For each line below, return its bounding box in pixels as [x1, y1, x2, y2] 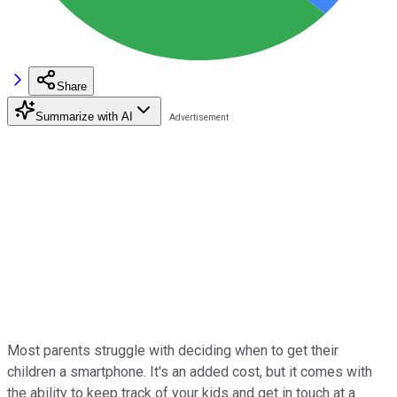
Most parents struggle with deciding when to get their [7, 341, 339, 359]
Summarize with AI [35, 109, 133, 123]
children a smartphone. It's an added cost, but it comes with [7, 362, 372, 380]
